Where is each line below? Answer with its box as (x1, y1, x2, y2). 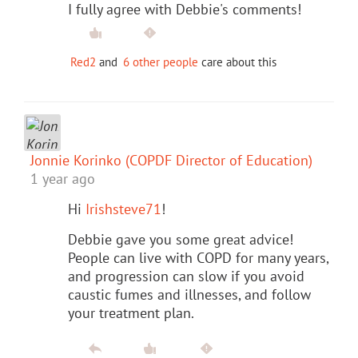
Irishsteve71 (86, 199, 161, 218)
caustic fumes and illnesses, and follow (68, 284, 311, 304)
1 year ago (30, 169, 95, 188)
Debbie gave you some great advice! (68, 229, 293, 249)
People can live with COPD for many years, (68, 248, 328, 267)
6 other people (123, 54, 198, 70)
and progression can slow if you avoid (68, 266, 304, 285)
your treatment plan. (68, 303, 194, 322)
